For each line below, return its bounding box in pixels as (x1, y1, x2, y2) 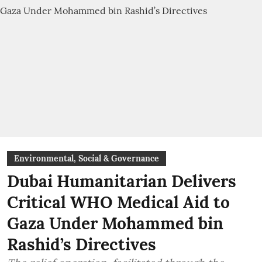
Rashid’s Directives (7, 234, 156, 255)
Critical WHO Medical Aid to (7, 192, 230, 213)
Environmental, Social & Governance (14, 153, 159, 164)
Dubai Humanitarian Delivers (7, 171, 236, 192)
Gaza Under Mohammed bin (7, 213, 223, 234)
